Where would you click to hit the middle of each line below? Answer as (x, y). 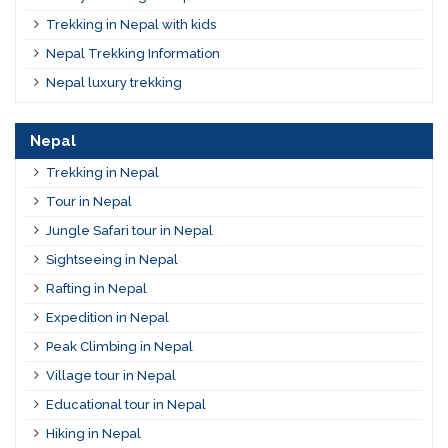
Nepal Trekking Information (132, 54)
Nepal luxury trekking (113, 83)
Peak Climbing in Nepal (119, 347)
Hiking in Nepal (93, 434)
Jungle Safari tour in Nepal (129, 231)
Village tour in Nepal (110, 376)
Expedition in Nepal (107, 318)
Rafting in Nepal (96, 289)
